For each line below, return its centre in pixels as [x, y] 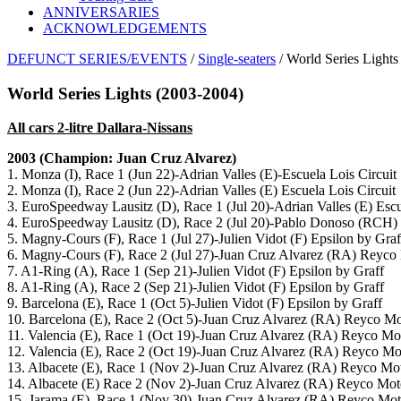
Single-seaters [237, 59]
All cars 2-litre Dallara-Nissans [100, 128]
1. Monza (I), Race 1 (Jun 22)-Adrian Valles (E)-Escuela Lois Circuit [202, 175]
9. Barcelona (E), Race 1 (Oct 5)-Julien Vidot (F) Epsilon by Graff [195, 303]
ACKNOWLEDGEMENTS [125, 28]
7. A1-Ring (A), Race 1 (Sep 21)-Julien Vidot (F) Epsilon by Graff [196, 271]
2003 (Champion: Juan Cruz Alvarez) [122, 158]
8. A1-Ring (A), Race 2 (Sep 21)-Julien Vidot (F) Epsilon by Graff [196, 287]
